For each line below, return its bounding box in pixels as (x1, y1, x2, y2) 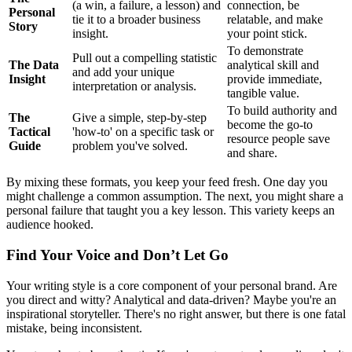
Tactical (9, 125, 50, 139)
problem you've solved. (72, 139, 188, 153)
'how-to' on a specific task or (72, 125, 214, 139)
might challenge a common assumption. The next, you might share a (6, 189, 343, 203)
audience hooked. (6, 218, 93, 232)
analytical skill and (227, 58, 319, 72)
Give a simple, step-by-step (72, 111, 207, 125)
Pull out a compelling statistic (72, 51, 217, 65)
